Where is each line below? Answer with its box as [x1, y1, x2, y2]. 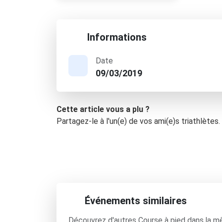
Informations [85, 31, 147, 43]
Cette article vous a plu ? [56, 105, 150, 114]
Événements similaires [85, 195, 187, 207]
